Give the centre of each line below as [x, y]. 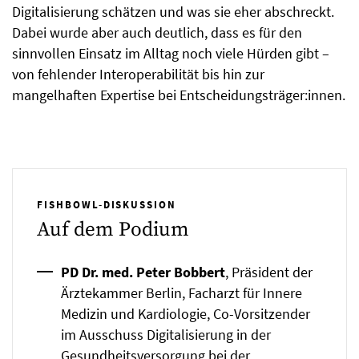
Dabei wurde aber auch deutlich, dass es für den [157, 32]
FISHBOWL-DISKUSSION [107, 204]
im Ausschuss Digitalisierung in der [166, 334]
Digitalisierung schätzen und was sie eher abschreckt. [173, 11]
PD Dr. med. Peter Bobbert [143, 272]
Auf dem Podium [113, 229]
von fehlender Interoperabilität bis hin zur [138, 74]
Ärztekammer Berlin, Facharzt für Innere [182, 292]
